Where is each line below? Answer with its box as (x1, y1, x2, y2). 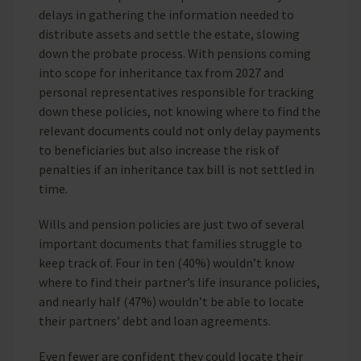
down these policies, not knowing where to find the (39, 102, 321, 119)
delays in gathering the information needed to (39, 6, 294, 23)
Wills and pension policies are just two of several (39, 215, 305, 232)
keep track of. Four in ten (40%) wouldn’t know (39, 254, 294, 271)
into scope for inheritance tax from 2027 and (39, 64, 284, 81)
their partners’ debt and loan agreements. (39, 312, 271, 329)
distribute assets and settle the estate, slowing (39, 25, 300, 42)
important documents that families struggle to (39, 234, 302, 251)
